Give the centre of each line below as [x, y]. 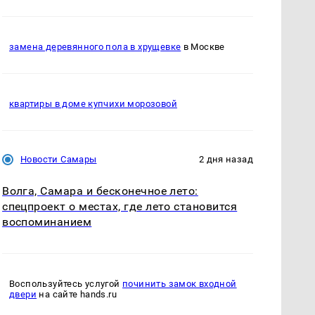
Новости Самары [59, 159]
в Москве [203, 46]
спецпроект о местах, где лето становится [120, 206]
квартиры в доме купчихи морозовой [93, 103]
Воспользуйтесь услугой [66, 284]
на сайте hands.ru [77, 295]
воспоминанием [47, 221]
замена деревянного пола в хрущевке [95, 46]
